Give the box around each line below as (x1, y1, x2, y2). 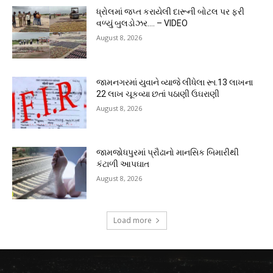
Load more (113, 215, 152, 226)
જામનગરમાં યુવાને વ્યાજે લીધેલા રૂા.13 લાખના (96, 77, 253, 87)
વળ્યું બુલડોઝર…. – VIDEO (96, 18, 188, 29)
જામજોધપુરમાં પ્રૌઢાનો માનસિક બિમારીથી (96, 147, 239, 158)
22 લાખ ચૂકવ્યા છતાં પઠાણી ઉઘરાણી (96, 88, 220, 99)
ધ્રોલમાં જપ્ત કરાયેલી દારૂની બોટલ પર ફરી (96, 7, 245, 17)
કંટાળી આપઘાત (96, 159, 150, 169)
